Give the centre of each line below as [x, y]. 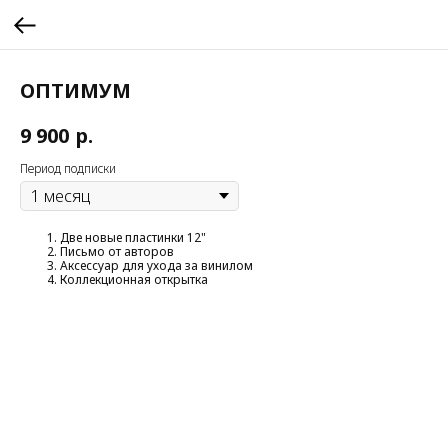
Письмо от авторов [117, 251]
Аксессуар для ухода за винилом [156, 265]
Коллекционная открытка [134, 279]
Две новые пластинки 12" [133, 237]
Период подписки [68, 168]
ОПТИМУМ [75, 90]
